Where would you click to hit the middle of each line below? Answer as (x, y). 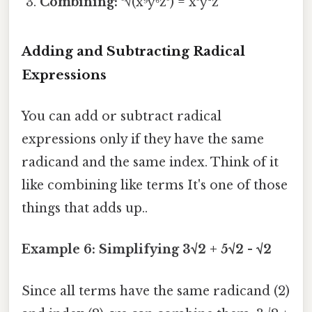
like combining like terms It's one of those (155, 186)
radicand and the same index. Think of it (150, 163)
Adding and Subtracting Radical (133, 51)
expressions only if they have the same (143, 140)
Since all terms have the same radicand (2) (156, 291)
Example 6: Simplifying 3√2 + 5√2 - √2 (147, 250)
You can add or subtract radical (122, 117)
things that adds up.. (85, 209)
